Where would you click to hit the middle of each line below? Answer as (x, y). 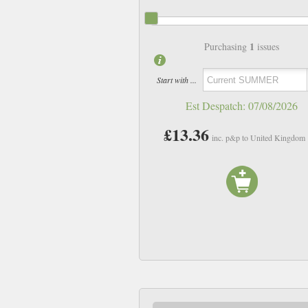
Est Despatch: (217, 106)
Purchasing (227, 47)
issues (267, 47)
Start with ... (176, 79)
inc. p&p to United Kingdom (259, 138)
